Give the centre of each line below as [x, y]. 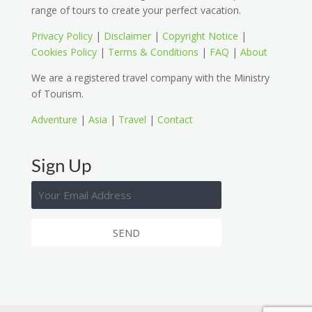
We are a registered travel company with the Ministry [150, 78]
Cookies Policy [64, 52]
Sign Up [61, 165]
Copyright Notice [200, 36]
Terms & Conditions [153, 52]
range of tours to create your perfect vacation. [136, 10]
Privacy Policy [62, 36]
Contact [175, 120]
